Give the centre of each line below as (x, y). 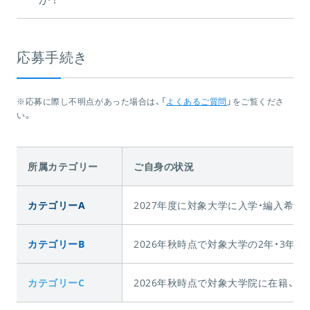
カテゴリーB (56, 244)
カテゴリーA (57, 205)
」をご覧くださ (256, 101)
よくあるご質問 (197, 101)
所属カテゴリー (63, 166)
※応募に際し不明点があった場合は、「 (92, 101)
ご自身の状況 (164, 166)
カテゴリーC (56, 282)
